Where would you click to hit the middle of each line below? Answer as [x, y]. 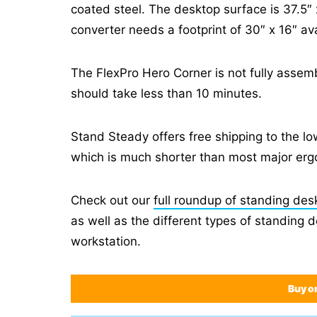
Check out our [112, 200]
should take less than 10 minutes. [166, 93]
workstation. [105, 241]
